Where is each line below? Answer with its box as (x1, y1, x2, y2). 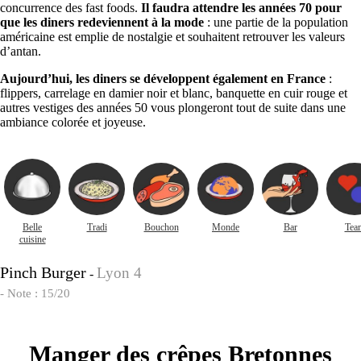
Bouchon (143, 221, 179, 233)
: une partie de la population (204, 15, 348, 29)
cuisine (19, 233, 46, 245)
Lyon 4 (97, 263, 142, 281)
